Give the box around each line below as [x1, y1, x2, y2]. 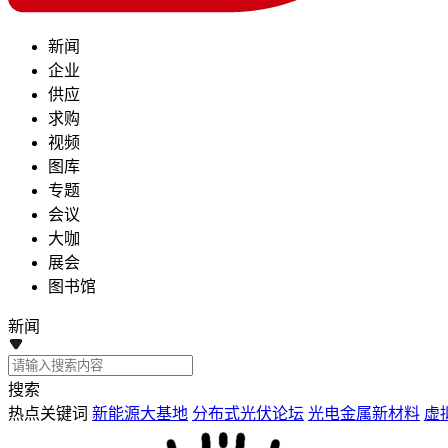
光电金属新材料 [308, 405, 420, 422]
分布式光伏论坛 [192, 405, 304, 422]
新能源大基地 [92, 405, 188, 422]
